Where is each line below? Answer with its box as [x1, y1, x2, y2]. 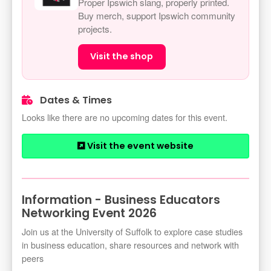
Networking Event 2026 [22, 205, 157, 222]
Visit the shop [90, 50, 154, 63]
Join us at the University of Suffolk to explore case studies [22, 225, 243, 238]
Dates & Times [38, 93, 112, 108]
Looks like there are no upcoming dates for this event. [22, 111, 227, 124]
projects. [78, 22, 112, 35]
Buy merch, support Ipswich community [78, 9, 235, 22]
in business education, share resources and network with [22, 238, 239, 252]
